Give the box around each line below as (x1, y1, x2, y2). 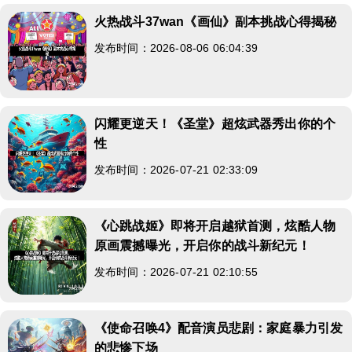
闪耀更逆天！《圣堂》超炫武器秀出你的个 (94, 116, 336, 130)
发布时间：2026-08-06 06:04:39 (94, 41, 258, 54)
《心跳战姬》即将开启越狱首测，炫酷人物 (94, 218, 336, 233)
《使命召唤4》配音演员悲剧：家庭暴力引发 (94, 321, 343, 335)
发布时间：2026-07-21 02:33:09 (94, 163, 258, 176)
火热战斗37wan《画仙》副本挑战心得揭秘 (94, 14, 337, 28)
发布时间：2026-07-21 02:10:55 (94, 265, 258, 278)
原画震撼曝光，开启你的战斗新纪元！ (94, 238, 310, 252)
